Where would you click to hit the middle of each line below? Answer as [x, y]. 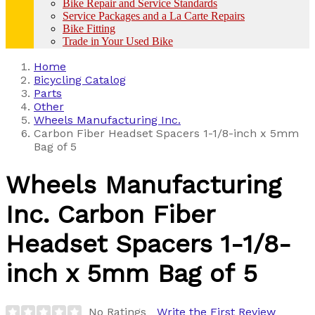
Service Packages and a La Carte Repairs [154, 15]
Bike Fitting [89, 28]
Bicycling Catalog [80, 79]
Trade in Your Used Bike [118, 41]
